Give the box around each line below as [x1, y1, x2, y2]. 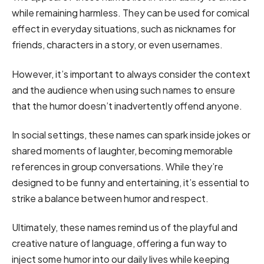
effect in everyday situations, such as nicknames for [12, 22, 236, 35]
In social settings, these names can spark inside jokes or [12, 128, 250, 141]
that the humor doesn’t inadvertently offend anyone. [12, 99, 242, 112]
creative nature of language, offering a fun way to [12, 237, 227, 250]
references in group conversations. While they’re [12, 160, 223, 173]
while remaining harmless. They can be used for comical [12, 6, 249, 19]
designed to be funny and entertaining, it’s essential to [12, 176, 249, 189]
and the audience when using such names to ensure [12, 83, 235, 96]
